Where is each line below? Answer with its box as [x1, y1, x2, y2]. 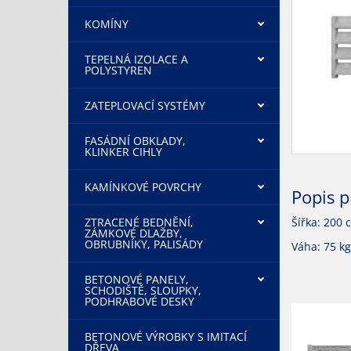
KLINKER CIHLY [85, 144, 162, 159]
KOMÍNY [85, 16, 128, 31]
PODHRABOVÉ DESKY [85, 294, 194, 309]
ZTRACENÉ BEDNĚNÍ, [85, 215, 194, 230]
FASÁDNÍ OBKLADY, [85, 133, 186, 148]
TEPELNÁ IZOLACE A [85, 52, 188, 67]
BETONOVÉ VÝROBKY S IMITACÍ [85, 329, 247, 344]
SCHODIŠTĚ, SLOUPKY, [85, 283, 201, 298]
